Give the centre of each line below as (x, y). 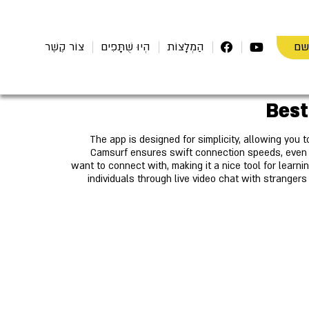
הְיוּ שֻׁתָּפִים (126, 47)
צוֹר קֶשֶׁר (64, 47)
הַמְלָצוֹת (186, 47)
